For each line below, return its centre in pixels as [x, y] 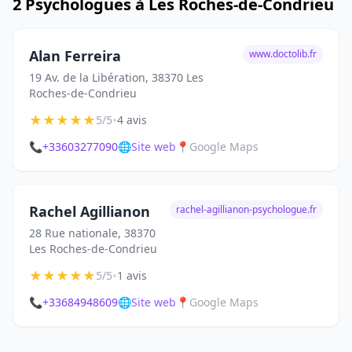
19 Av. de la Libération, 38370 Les [116, 77]
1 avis [132, 275]
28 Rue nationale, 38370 [92, 233]
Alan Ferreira [75, 56]
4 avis [132, 120]
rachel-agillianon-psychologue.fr [246, 209]
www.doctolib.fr [283, 54]
